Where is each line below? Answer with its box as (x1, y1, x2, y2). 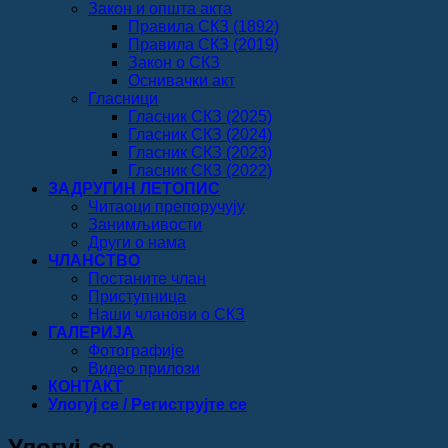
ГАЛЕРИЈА (48, 323, 134, 341)
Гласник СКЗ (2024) (128, 125, 272, 143)
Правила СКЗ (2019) (128, 35, 279, 53)
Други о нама (88, 233, 186, 251)
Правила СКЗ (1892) (128, 17, 279, 35)
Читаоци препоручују (88, 197, 245, 215)
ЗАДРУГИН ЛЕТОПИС (48, 179, 220, 197)
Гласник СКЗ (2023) (128, 143, 272, 161)
